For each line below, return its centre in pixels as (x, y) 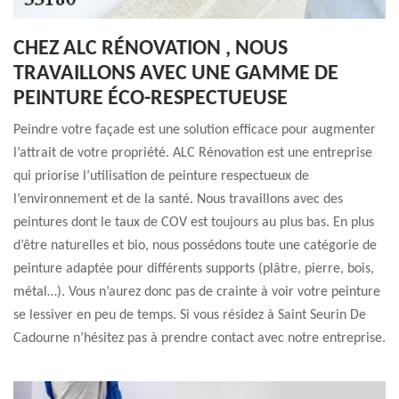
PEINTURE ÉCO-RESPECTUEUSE (151, 99)
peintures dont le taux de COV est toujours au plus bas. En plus (194, 223)
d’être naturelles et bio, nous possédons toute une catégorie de (195, 246)
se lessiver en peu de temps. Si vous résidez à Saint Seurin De (190, 315)
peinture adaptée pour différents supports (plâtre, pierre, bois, (194, 269)
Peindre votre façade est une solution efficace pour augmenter (195, 130)
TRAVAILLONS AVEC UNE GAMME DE (176, 74)
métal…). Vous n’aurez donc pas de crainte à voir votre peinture (197, 292)
